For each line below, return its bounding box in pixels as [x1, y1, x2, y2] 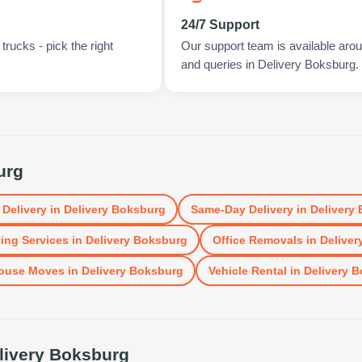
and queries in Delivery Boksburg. [180, 58, 359, 71]
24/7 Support [180, 18, 259, 32]
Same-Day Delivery [190, 202, 293, 216]
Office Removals [212, 233, 303, 246]
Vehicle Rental [208, 263, 287, 277]
